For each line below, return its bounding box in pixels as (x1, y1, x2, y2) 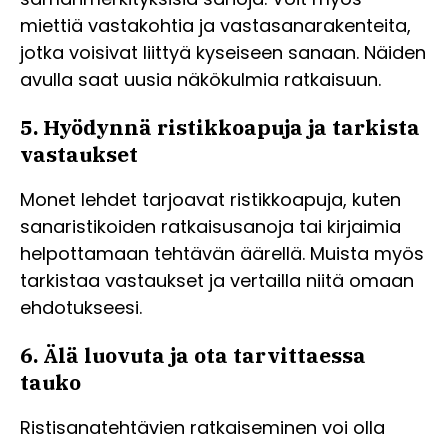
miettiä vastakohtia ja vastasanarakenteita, (20, 13, 411, 39)
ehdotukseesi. (20, 295, 142, 321)
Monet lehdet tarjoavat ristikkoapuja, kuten (20, 187, 401, 213)
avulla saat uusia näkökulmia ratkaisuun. (20, 67, 381, 93)
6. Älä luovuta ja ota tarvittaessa (20, 341, 366, 370)
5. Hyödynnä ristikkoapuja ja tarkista (20, 113, 420, 142)
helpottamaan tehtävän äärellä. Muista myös (20, 241, 424, 267)
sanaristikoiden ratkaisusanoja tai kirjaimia (20, 214, 401, 240)
